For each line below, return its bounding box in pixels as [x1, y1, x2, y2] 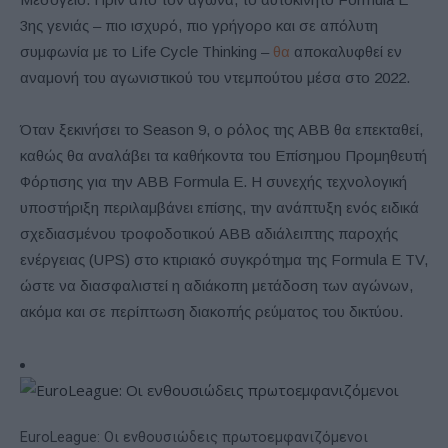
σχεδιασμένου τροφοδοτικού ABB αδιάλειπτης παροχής [20, 224, 398, 242]
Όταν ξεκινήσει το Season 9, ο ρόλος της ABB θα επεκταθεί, [20, 120, 423, 138]
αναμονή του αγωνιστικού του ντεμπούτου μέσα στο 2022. [20, 68, 410, 86]
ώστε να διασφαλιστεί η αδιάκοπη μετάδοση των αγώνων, [20, 276, 413, 294]
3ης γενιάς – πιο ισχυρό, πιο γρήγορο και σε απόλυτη [20, 16, 378, 34]
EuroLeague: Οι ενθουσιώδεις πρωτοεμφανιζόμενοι [20, 428, 368, 446]
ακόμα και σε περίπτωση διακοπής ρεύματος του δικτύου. [20, 302, 403, 320]
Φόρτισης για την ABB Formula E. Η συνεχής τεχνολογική [20, 172, 407, 190]
